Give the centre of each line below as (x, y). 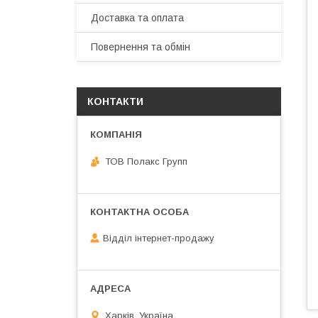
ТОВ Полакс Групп (146, 161)
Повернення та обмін (141, 47)
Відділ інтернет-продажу (159, 238)
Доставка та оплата (137, 18)
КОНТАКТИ (115, 102)
